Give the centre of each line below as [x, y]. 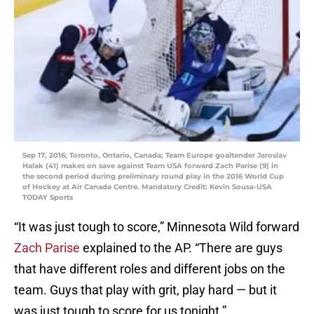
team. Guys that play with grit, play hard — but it [145, 290]
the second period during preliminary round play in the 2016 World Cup [153, 177]
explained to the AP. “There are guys [183, 248]
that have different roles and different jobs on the [150, 269]
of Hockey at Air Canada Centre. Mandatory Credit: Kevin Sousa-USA [147, 187]
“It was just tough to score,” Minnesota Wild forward [157, 227]
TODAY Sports [48, 198]
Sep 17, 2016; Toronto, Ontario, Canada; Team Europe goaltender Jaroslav [155, 156]
